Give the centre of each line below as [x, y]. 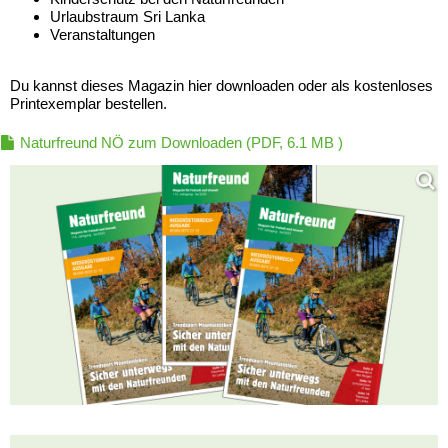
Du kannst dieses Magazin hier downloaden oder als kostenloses [221, 85]
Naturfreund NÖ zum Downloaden [131, 142]
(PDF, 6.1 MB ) [292, 142]
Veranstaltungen [102, 34]
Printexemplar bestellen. [88, 103]
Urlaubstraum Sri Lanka [127, 16]
